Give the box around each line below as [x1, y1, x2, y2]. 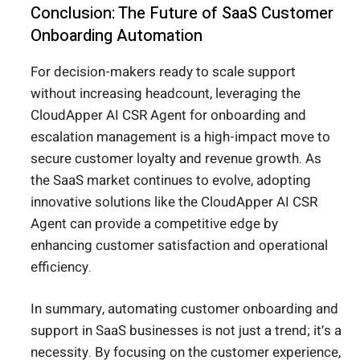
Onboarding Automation [31, 23, 202, 47]
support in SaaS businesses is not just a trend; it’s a [31, 321, 342, 342]
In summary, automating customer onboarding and [31, 299, 338, 320]
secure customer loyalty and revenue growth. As [31, 148, 321, 169]
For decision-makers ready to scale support [31, 61, 296, 82]
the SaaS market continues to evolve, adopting [31, 170, 311, 190]
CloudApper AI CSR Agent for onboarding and [31, 104, 306, 125]
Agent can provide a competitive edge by [31, 213, 278, 234]
